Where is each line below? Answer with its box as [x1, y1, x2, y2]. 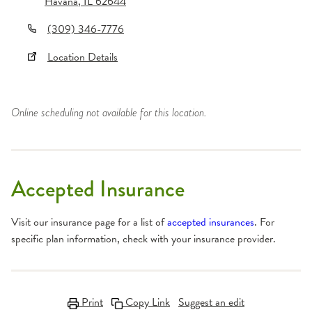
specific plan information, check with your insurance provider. [11, 231, 276, 247]
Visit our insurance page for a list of [11, 214, 164, 231]
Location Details [47, 49, 118, 65]
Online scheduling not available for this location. [11, 105, 207, 120]
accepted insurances [167, 214, 254, 231]
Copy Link [123, 294, 170, 311]
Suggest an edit [178, 294, 244, 311]
